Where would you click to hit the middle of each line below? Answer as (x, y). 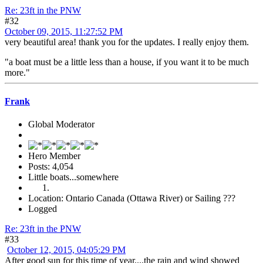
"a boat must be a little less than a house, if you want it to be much (127, 62)
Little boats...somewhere (73, 177)
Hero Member (54, 156)
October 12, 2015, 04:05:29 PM (66, 250)
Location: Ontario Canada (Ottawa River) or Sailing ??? (132, 198)
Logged (43, 209)
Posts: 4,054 (51, 167)
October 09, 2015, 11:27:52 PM (64, 31)
